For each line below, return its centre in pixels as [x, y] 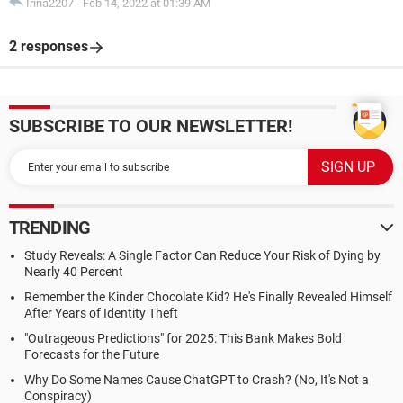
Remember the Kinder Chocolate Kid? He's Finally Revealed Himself [208, 297]
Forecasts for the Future [92, 354]
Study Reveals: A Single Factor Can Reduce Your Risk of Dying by [202, 255]
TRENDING [49, 228]
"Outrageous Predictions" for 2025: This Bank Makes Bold [183, 338]
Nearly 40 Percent [74, 272]
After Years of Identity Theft [101, 313]
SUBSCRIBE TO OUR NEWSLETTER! [151, 126]
